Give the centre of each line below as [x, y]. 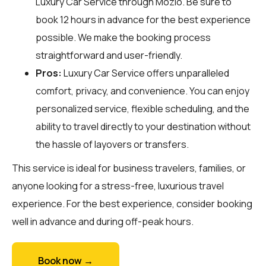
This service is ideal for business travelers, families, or [129, 168]
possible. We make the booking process [123, 37]
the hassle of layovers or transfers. [112, 144]
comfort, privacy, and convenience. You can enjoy [142, 91]
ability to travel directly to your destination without [143, 126]
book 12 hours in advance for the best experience [143, 19]
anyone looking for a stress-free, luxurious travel [118, 186]
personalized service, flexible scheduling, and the [142, 108]
